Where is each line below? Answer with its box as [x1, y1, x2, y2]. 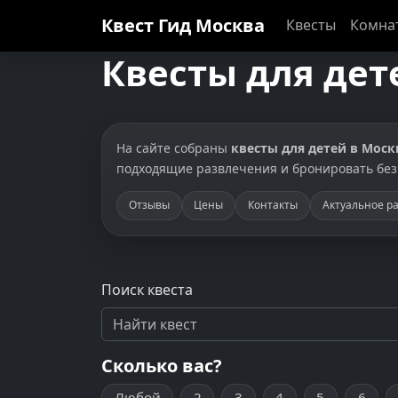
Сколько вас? [101, 353, 222, 378]
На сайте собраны [116, 139, 231, 156]
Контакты [247, 197, 298, 213]
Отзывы [128, 197, 170, 213]
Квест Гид [101, 13, 195, 37]
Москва [195, 13, 265, 37]
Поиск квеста [101, 279, 193, 299]
